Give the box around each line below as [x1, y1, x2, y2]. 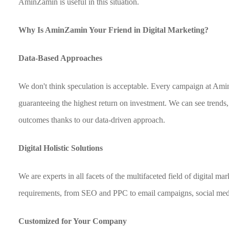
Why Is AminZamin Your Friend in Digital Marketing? [18, 26, 209, 34]
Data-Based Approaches [18, 54, 103, 62]
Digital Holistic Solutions [18, 144, 103, 152]
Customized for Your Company [18, 217, 127, 225]
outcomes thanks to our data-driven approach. [18, 116, 166, 124]
